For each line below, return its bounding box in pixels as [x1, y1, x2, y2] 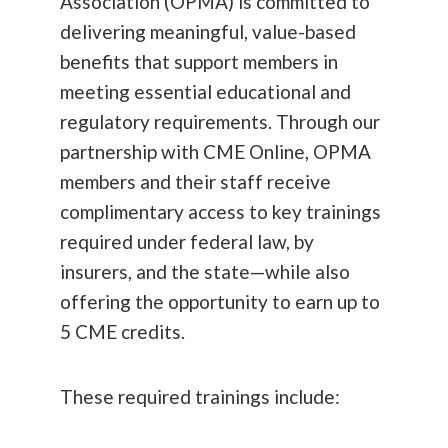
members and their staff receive [60, 169, 331, 193]
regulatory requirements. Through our [60, 109, 380, 133]
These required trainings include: [60, 384, 340, 408]
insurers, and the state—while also [60, 259, 350, 283]
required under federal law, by [60, 229, 314, 253]
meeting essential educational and [60, 79, 351, 103]
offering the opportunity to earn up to [60, 289, 380, 313]
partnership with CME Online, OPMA [60, 139, 371, 163]
